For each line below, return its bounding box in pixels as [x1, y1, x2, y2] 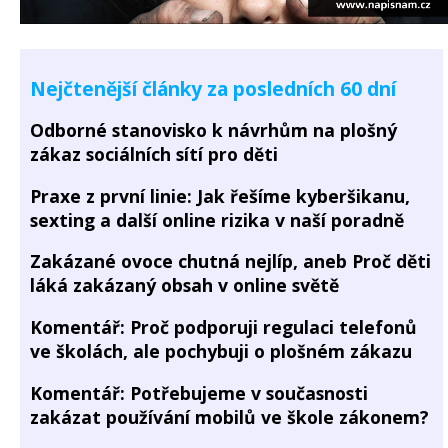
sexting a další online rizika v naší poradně [30, 207, 404, 232]
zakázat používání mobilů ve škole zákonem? [30, 404, 429, 429]
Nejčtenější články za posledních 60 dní [30, 75, 396, 103]
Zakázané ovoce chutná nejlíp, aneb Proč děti [30, 249, 431, 274]
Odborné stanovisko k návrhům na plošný [30, 118, 397, 143]
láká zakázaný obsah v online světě [30, 273, 339, 298]
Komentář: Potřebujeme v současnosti [30, 380, 368, 405]
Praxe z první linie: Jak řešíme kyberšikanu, [30, 183, 410, 208]
